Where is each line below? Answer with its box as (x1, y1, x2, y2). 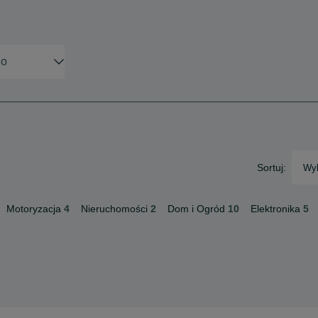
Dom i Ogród (168, 203, 225, 214)
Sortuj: (257, 162, 286, 173)
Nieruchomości (81, 203, 148, 214)
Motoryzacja (6, 203, 61, 214)
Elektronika (251, 203, 300, 214)
